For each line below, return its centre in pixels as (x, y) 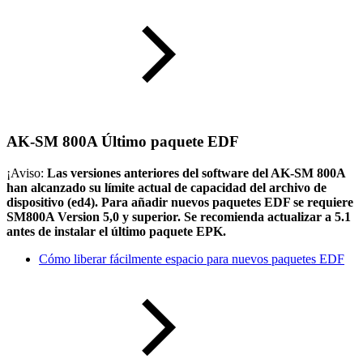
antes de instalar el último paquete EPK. (116, 231)
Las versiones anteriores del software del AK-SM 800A (194, 173)
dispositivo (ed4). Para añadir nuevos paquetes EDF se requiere (180, 202)
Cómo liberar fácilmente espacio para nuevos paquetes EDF (192, 259)
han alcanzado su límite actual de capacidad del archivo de (167, 188)
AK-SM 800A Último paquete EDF (123, 142)
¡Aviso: (25, 173)
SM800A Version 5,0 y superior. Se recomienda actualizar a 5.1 (179, 217)
